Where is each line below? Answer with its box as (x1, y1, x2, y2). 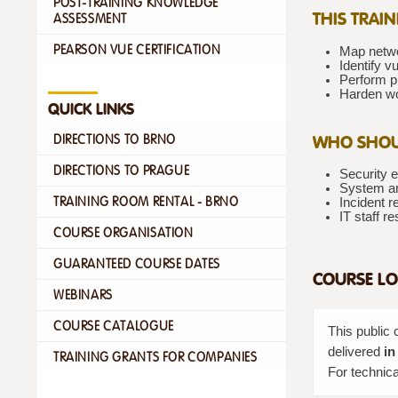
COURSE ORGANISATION (53, 225, 194, 240)
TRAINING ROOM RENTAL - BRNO (53, 194, 239, 209)
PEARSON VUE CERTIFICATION (53, 42, 221, 57)
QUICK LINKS (48, 99, 134, 118)
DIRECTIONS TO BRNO (53, 131, 176, 147)
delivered (328, 345, 384, 360)
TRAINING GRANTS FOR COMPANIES (53, 349, 258, 364)
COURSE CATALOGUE (53, 318, 174, 333)
